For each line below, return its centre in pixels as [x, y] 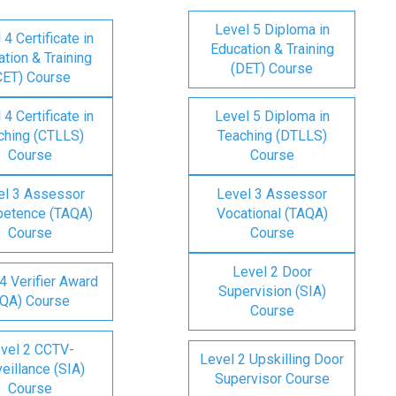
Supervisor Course [272, 379]
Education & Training [272, 49]
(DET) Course [272, 69]
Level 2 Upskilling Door [272, 359]
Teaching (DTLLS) [272, 136]
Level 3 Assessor [272, 194]
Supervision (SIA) [272, 291]
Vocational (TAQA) [272, 213]
